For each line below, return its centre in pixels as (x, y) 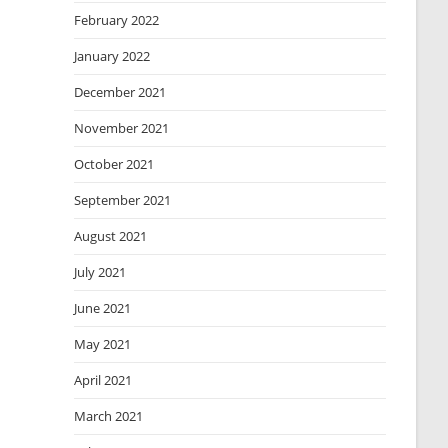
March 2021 (109, 416)
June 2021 (103, 308)
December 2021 (120, 92)
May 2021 (103, 344)
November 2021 (122, 128)
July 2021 (100, 272)
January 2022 (112, 56)
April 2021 (103, 380)
